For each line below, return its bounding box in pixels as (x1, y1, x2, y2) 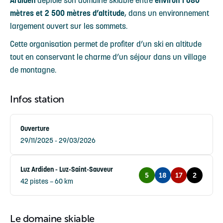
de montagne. (10, 65, 56, 75)
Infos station (10, 94, 64, 105)
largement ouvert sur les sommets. (10, 21, 127, 31)
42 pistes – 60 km (20, 177, 73, 186)
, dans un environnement (124, 8, 209, 18)
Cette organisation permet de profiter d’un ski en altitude (10, 39, 202, 49)
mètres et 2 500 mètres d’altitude (10, 8, 124, 18)
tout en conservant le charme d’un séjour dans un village (10, 52, 206, 62)
